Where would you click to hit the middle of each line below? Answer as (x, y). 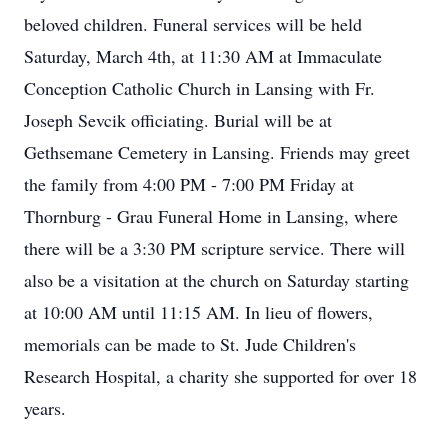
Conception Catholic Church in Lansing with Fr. (199, 88)
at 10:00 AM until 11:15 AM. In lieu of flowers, (198, 312)
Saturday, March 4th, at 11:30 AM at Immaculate (203, 56)
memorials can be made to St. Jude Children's (190, 344)
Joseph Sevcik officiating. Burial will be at (178, 120)
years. (45, 408)
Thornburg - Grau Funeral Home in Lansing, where (211, 216)
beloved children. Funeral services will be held (193, 24)
